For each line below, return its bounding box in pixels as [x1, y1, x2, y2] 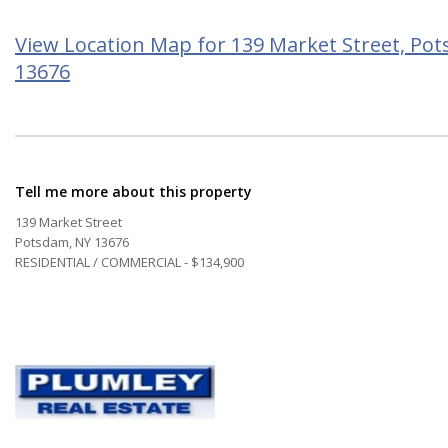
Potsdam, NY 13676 [15, 232, 129, 251]
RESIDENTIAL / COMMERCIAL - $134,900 [15, 252, 244, 271]
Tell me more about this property [15, 181, 252, 201]
